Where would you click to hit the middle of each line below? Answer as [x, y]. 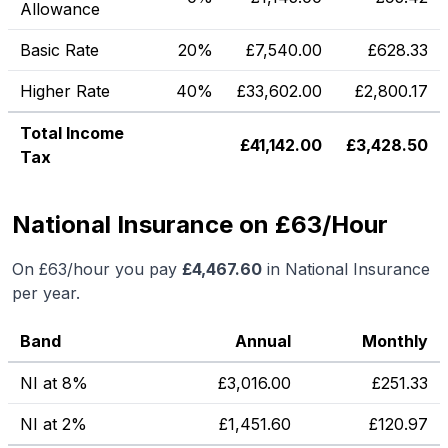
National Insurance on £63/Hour [200, 224]
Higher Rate [65, 91]
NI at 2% [53, 424]
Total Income [72, 133]
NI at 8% [54, 383]
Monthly [395, 341]
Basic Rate [59, 50]
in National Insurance [346, 269]
